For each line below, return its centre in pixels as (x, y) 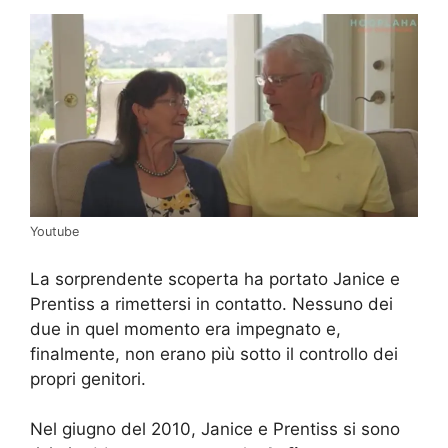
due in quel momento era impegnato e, (185, 328)
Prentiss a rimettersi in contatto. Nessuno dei (211, 303)
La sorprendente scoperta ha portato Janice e (215, 278)
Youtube (54, 232)
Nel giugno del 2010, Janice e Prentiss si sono (215, 429)
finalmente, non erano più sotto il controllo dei (214, 353)
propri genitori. (88, 378)
